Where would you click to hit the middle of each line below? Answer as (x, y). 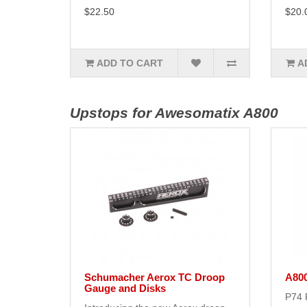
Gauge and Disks (125, 288)
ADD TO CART (130, 63)
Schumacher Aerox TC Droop (155, 278)
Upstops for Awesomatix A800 (174, 113)
